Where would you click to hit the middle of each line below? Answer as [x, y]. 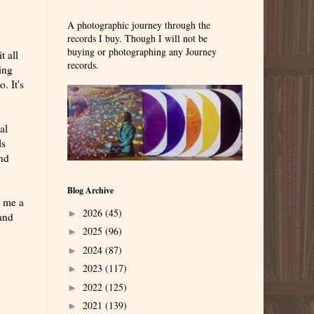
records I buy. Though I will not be [137, 38]
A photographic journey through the [139, 25]
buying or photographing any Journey [142, 52]
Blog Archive [90, 191]
